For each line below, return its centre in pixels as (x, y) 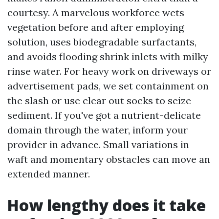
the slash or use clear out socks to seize (99, 100)
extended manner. (49, 174)
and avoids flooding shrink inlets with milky (108, 56)
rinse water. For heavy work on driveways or (109, 71)
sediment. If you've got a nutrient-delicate (104, 115)
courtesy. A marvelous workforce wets (96, 12)
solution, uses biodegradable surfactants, (102, 42)
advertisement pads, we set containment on (108, 86)
